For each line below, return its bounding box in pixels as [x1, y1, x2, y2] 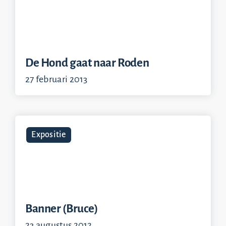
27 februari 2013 [25, 74, 88, 84]
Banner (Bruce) [25, 202, 98, 215]
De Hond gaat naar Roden [25, 56, 149, 69]
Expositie [31, 130, 66, 139]
